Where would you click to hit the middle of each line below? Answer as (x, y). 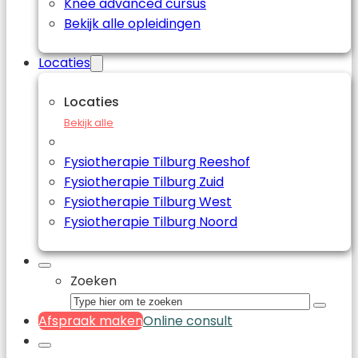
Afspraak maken (91, 321)
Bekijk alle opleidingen (132, 24)
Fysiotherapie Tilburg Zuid (144, 182)
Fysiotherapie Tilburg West (148, 202)
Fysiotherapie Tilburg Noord (151, 222)
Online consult (188, 321)
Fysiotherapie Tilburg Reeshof (157, 162)
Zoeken (93, 281)
